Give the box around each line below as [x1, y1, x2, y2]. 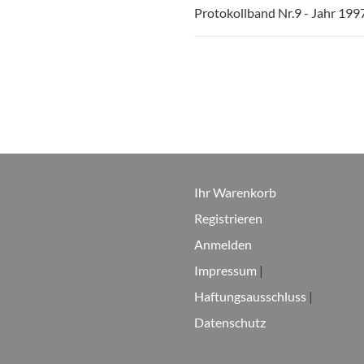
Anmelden [194, 236, 252, 252]
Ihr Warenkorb [194, 184, 276, 200]
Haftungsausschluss [194, 288, 306, 304]
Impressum [194, 262, 257, 278]
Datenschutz [194, 314, 266, 330]
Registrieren [194, 210, 262, 226]
